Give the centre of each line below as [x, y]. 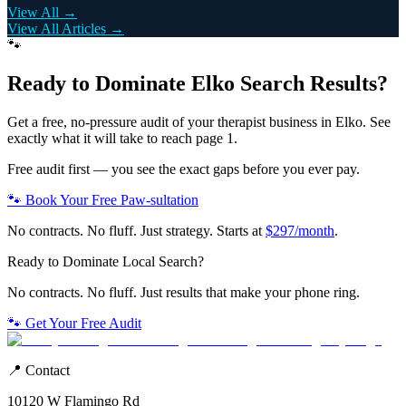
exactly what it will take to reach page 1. [122, 139]
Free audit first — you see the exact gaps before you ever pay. [184, 169]
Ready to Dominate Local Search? [106, 262]
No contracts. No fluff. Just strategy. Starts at [135, 231]
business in [300, 122]
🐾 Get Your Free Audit [74, 324]
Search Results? [311, 84]
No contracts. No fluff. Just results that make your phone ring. [184, 293]
